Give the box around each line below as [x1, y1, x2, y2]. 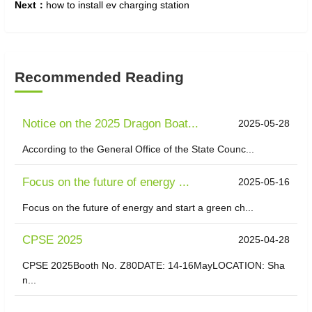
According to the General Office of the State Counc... [22, 143, 255, 155]
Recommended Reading [15, 69, 184, 85]
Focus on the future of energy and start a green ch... [22, 201, 254, 213]
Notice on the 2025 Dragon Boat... [22, 117, 199, 131]
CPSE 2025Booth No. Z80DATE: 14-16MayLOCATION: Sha [22, 259, 286, 271]
